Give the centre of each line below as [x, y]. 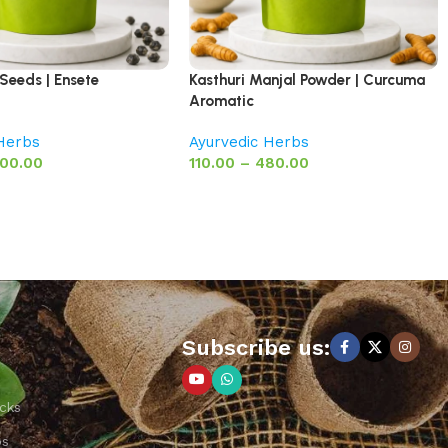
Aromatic [222, 100]
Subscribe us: [255, 347]
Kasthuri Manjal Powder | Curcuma [307, 79]
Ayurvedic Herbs [249, 141]
